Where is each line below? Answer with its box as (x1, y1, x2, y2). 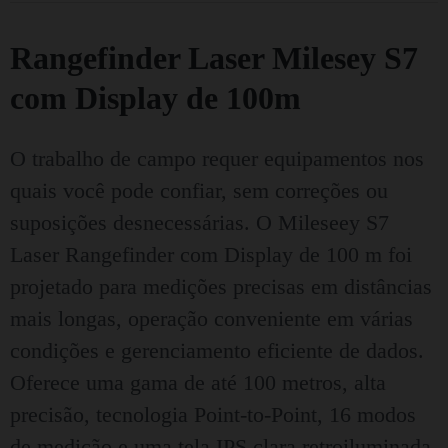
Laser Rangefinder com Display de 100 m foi (10, 242, 412, 267)
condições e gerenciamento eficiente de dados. (10, 338, 424, 363)
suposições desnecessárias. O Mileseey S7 (10, 210, 389, 235)
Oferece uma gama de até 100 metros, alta (10, 370, 386, 395)
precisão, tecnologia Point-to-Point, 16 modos (10, 402, 416, 427)
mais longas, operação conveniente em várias (10, 306, 413, 331)
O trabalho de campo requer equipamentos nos (10, 146, 424, 171)
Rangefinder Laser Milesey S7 (10, 40, 418, 76)
